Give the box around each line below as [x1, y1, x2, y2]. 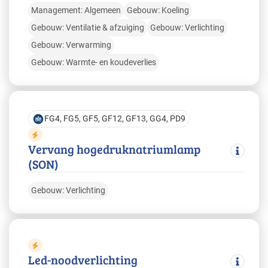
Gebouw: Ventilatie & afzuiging [31, 23, 144, 33]
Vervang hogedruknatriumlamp [28, 141, 200, 158]
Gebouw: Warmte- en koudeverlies [31, 57, 156, 68]
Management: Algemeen [31, 5, 121, 16]
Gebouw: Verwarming [31, 40, 111, 50]
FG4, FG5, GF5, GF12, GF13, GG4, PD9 [44, 114, 185, 124]
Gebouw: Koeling [127, 5, 189, 16]
